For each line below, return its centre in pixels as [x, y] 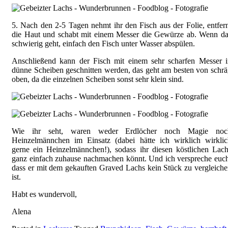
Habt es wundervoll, [44, 194]
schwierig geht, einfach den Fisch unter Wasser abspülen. [103, 44]
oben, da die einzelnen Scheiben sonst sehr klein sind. [98, 79]
